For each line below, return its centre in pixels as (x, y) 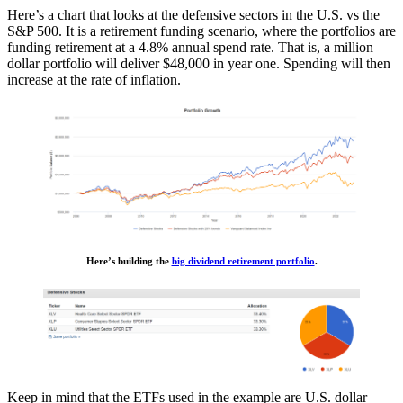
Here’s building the (129, 260)
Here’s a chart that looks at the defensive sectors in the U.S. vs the (193, 15)
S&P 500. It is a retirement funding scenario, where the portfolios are (201, 31)
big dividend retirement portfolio (243, 260)
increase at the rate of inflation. (94, 80)
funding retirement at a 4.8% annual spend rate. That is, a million (190, 48)
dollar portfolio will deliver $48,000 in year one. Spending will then (199, 64)
